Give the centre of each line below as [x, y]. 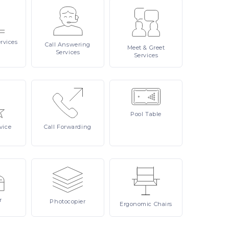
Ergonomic [137, 204]
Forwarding [74, 127]
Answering [74, 44]
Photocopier [68, 201]
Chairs [163, 204]
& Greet [154, 48]
